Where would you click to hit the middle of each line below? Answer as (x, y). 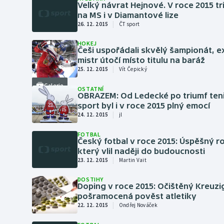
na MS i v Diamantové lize (128, 15)
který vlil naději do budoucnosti (141, 151)
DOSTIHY (90, 179)
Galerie (54, 85)
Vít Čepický (133, 69)
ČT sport (129, 24)
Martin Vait (133, 160)
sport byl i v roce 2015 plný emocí (143, 105)
